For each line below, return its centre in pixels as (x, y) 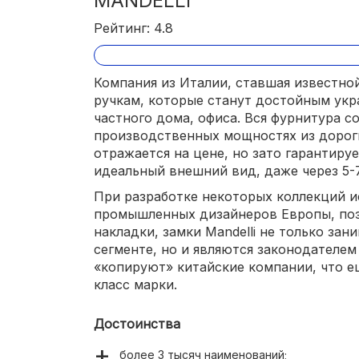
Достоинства (137, 323)
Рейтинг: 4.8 (133, 28)
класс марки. (135, 284)
